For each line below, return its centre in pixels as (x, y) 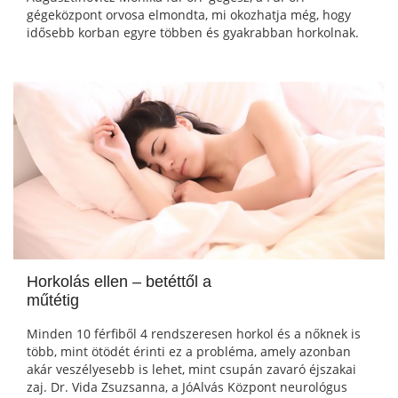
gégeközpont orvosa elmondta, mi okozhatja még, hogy (189, 15)
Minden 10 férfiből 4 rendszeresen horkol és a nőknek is (194, 334)
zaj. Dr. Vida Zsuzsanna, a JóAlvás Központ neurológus (187, 387)
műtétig (53, 301)
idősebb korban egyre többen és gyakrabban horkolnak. (193, 33)
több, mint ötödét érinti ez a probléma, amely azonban (189, 352)
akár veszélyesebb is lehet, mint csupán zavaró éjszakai (191, 370)
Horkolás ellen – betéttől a (119, 282)
